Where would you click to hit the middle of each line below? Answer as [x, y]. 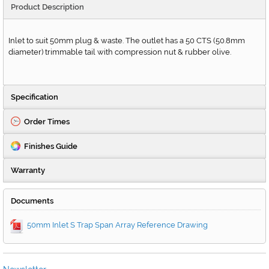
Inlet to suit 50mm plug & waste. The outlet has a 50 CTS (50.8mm [127, 41]
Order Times [47, 122]
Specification [35, 97]
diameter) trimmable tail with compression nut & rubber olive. [120, 52]
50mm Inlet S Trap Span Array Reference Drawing [117, 225]
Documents [32, 201]
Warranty [28, 171]
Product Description [47, 7]
